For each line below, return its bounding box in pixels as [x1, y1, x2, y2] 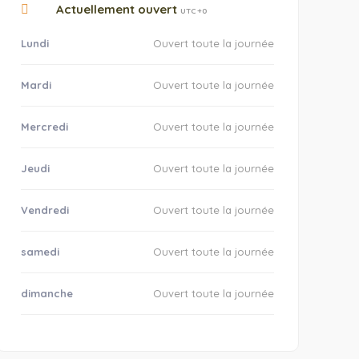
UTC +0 [179, 6, 207, 15]
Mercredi [20, 120, 68, 133]
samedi [20, 245, 59, 258]
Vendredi [20, 204, 69, 216]
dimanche [20, 287, 73, 300]
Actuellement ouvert [52, 2, 180, 17]
